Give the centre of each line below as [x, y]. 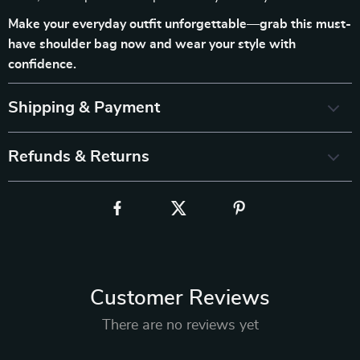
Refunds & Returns [79, 157]
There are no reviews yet [180, 325]
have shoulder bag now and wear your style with [152, 44]
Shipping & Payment [84, 108]
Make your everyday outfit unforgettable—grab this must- [180, 24]
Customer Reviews [180, 298]
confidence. [42, 64]
